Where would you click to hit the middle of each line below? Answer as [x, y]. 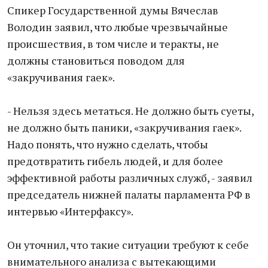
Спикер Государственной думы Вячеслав [113, 10]
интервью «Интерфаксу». [70, 211]
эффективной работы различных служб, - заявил [130, 178]
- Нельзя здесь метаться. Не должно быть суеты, [130, 111]
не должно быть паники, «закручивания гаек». [124, 127]
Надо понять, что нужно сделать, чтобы [108, 144]
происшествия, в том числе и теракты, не [113, 44]
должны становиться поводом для [96, 60]
